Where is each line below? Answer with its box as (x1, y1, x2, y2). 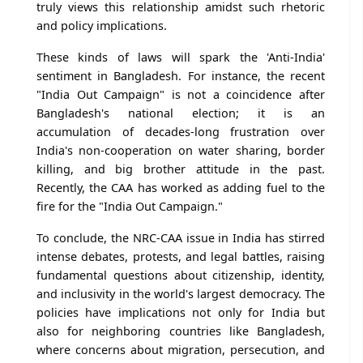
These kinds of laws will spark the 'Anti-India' (36, 49, 325, 65)
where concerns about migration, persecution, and (36, 341, 325, 357)
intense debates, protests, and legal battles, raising (36, 248, 325, 264)
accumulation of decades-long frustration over (36, 123, 325, 139)
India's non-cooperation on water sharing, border (36, 142, 325, 158)
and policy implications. (36, 17, 167, 33)
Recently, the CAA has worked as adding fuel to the (36, 179, 325, 195)
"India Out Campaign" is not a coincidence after (36, 86, 325, 102)
